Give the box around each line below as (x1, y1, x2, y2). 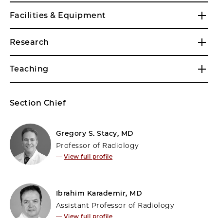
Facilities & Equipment (10, 10, 106, 20)
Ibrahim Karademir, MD (56, 188, 143, 198)
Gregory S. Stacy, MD (56, 128, 134, 138)
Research (10, 37, 49, 47)
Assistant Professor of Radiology (56, 200, 175, 210)
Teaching (10, 64, 49, 73)
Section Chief (10, 98, 66, 108)
